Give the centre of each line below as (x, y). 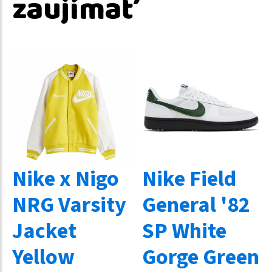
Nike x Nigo (66, 179)
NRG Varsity (69, 205)
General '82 (196, 205)
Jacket (44, 231)
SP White (184, 231)
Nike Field (189, 179)
